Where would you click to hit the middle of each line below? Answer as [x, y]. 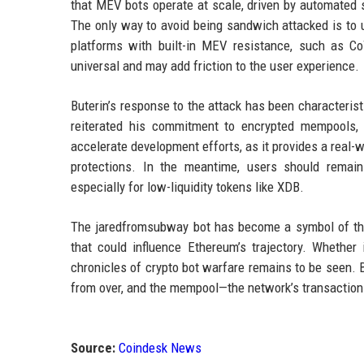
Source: [93, 348]
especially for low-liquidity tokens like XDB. [187, 187]
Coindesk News [160, 348]
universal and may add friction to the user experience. [215, 66]
